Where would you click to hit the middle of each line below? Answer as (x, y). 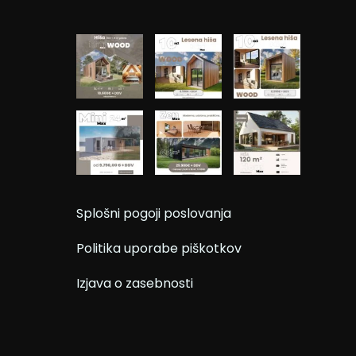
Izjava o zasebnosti (135, 284)
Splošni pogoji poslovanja (154, 214)
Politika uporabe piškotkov (159, 249)
